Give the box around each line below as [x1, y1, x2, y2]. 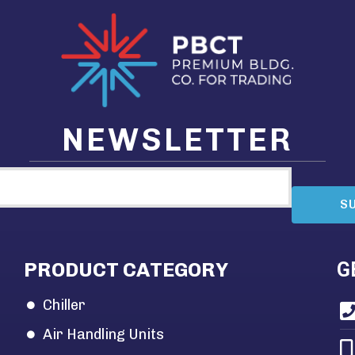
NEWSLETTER [61, 120, 294, 158]
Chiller [43, 296, 86, 314]
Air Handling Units [43, 325, 165, 343]
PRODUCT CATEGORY [23, 257, 228, 281]
